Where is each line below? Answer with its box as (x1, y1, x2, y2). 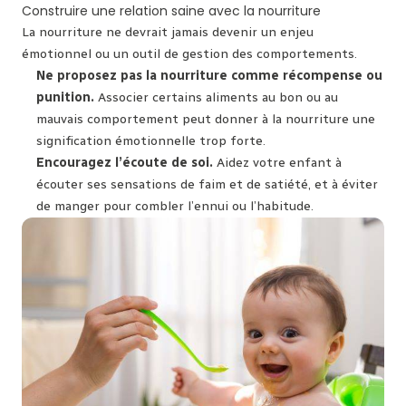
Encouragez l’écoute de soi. (36, 154, 213, 170)
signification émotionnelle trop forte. (36, 132, 266, 149)
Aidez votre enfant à (213, 154, 342, 170)
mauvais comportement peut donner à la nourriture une (36, 111, 375, 127)
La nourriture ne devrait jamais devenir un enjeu (22, 24, 314, 40)
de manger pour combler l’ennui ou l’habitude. (36, 198, 314, 214)
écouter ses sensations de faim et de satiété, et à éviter (36, 176, 378, 192)
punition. (36, 89, 94, 105)
